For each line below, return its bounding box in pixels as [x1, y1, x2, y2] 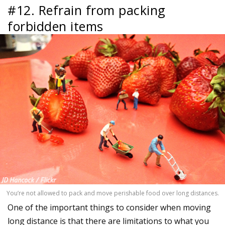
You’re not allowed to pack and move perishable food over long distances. [6, 188, 219, 197]
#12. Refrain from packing [8, 1, 166, 19]
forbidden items [8, 17, 103, 35]
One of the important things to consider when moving [8, 201, 211, 213]
